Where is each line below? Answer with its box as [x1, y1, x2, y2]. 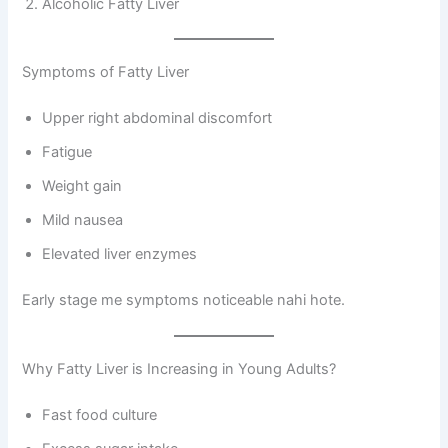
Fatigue [42, 142, 93, 161]
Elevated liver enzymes [42, 244, 198, 263]
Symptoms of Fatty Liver [22, 63, 190, 82]
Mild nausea [42, 210, 124, 229]
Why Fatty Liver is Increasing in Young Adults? [22, 360, 337, 379]
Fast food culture [42, 405, 158, 424]
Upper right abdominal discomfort [42, 108, 273, 127]
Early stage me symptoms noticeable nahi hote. [22, 290, 346, 309]
